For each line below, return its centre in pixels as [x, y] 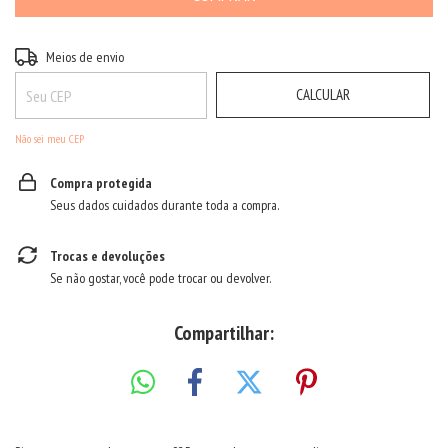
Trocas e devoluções [107, 256]
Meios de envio [85, 57]
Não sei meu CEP [49, 138]
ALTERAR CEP [390, 54]
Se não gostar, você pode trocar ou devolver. [160, 278]
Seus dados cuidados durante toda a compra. [164, 205]
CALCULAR [323, 94]
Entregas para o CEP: [67, 55]
